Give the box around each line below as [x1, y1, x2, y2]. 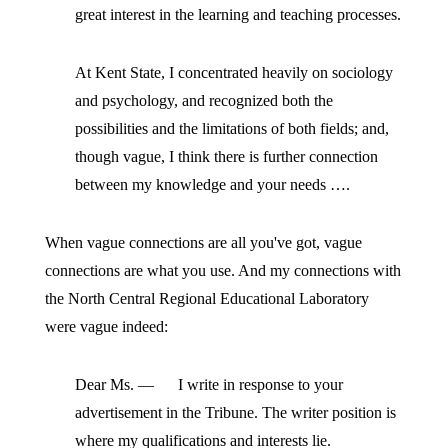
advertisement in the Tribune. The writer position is [74, 404, 396, 421]
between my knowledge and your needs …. [74, 176, 350, 193]
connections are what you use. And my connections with [44, 262, 401, 279]
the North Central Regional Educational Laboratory [44, 290, 369, 307]
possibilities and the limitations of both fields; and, [74, 120, 389, 137]
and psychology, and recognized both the [74, 92, 333, 109]
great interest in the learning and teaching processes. [74, 6, 401, 23]
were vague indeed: [44, 318, 168, 335]
